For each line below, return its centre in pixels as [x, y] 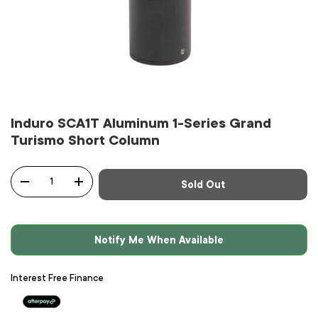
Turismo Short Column [85, 141]
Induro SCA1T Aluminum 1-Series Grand [141, 124]
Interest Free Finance [57, 278]
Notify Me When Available [159, 240]
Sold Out [203, 185]
